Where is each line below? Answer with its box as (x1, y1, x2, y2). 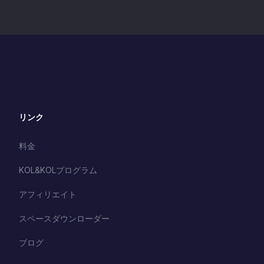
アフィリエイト (19, 189, 77, 199)
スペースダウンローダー (19, 213, 110, 223)
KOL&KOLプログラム (19, 165, 97, 175)
